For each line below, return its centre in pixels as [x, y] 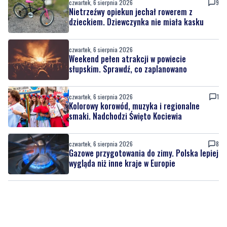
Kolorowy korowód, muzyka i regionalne [134, 106]
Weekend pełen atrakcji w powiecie [127, 59]
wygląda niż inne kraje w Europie [122, 163]
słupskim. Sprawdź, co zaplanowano [128, 69]
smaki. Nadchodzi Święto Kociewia [125, 116]
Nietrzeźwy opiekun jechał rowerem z [131, 11]
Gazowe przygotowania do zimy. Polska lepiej [144, 153]
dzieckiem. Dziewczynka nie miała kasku [136, 22]
